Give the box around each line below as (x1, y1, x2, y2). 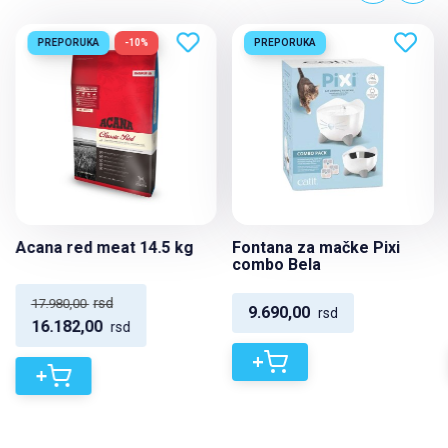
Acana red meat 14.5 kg (15, 238, 193, 257)
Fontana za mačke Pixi (231, 238, 400, 257)
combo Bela (231, 255, 321, 274)
